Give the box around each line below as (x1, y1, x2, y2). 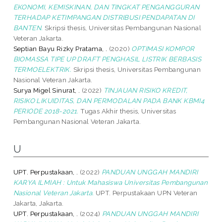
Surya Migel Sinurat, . (13, 86, 80, 94)
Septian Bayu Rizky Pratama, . (13, 44, 108, 53)
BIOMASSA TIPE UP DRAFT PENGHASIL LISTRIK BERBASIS (13, 55, 202, 63)
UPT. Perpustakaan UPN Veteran (94, 188, 198, 197)
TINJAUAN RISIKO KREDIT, (103, 86, 188, 94)
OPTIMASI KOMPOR (131, 44, 195, 53)
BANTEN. (13, 23, 43, 32)
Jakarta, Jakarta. (13, 199, 64, 207)
